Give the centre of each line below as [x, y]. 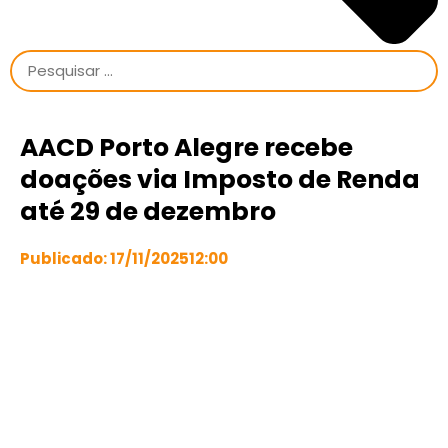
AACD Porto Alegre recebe [186, 147]
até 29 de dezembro [148, 211]
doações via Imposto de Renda [220, 179]
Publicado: [65, 258]
